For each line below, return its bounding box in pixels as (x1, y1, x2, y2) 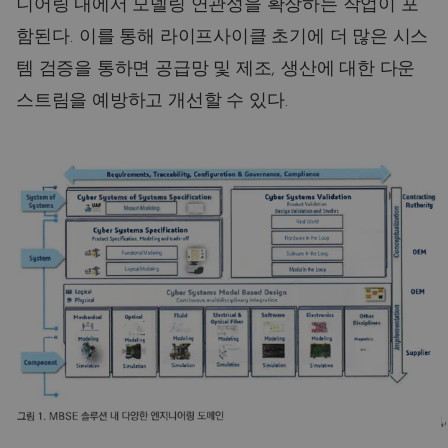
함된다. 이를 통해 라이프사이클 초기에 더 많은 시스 (16, 28, 429, 47)
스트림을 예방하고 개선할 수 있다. (16, 92, 290, 111)
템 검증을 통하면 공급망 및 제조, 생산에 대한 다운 (16, 60, 416, 79)
